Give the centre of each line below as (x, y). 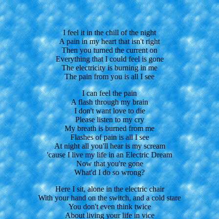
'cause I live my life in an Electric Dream (109, 154)
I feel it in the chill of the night (109, 32)
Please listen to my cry (109, 119)
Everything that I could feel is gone (109, 59)
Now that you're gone (109, 163)
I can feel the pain (109, 93)
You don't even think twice (109, 206)
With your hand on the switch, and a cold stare (109, 197)
